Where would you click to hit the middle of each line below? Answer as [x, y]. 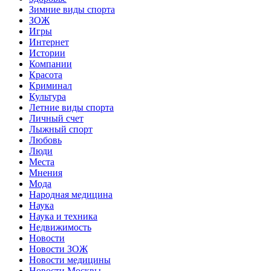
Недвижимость [60, 227]
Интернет [49, 42]
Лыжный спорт [61, 129]
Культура [47, 97]
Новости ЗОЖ [58, 249]
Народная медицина [71, 195]
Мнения [46, 173]
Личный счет [56, 119]
